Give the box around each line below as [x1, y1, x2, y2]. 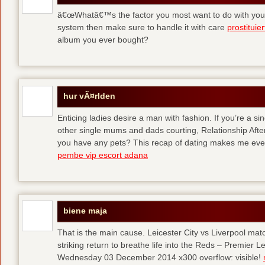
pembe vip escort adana [57, 150, 148, 160]
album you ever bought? [57, 35, 148, 45]
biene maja [63, 206, 107, 216]
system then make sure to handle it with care [57, 22, 227, 33]
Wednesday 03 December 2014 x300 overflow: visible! [57, 253, 263, 263]
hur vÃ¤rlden [63, 91, 115, 101]
